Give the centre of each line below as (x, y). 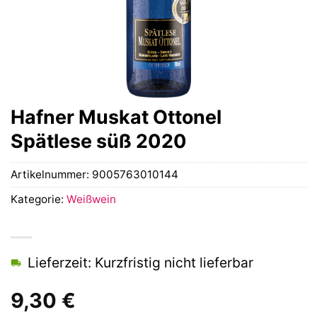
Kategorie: (39, 200)
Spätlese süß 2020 (99, 141)
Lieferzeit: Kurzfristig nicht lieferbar (140, 263)
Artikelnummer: (51, 175)
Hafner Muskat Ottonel (116, 117)
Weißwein (91, 200)
